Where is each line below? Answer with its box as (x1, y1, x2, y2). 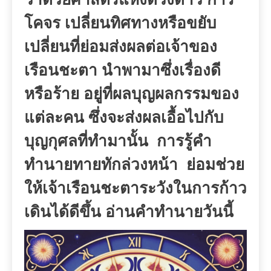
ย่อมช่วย (186, 154, 244, 176)
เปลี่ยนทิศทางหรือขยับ (65, 13, 217, 34)
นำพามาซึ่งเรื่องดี (102, 60, 221, 82)
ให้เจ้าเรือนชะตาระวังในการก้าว (24, 178, 247, 200)
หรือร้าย (24, 83, 79, 105)
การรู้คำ (157, 131, 212, 152)
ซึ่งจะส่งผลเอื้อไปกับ (88, 107, 224, 129)
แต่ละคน (24, 107, 84, 129)
